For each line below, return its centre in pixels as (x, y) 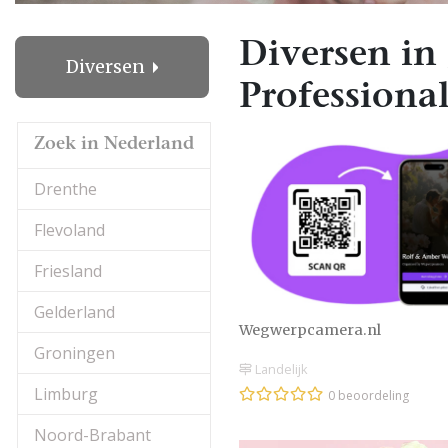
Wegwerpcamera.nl (310, 329)
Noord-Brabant (92, 435)
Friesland (68, 271)
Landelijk (280, 369)
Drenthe (65, 189)
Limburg (66, 394)
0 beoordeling (368, 396)
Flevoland (69, 230)
